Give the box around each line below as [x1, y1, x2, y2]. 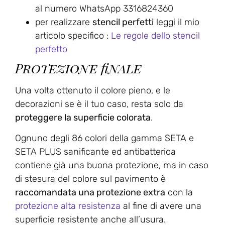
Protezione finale [15, 59, 142, 77]
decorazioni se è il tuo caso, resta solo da [15, 98, 183, 109]
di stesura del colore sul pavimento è [15, 173, 166, 185]
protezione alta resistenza [15, 200, 121, 212]
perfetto [35, 43, 70, 55]
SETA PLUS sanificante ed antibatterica [15, 146, 176, 158]
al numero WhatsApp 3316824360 [35, 3, 173, 14]
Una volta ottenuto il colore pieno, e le [15, 84, 170, 96]
